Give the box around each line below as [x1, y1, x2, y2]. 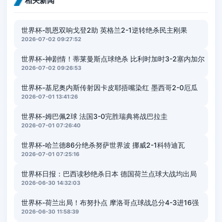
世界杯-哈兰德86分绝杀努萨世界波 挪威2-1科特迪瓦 [21, 141, 185, 150]
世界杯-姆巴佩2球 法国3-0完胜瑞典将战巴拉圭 [21, 112, 167, 121]
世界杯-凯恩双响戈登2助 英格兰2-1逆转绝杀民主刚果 [21, 26, 187, 35]
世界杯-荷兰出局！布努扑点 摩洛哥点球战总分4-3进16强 [21, 198, 199, 207]
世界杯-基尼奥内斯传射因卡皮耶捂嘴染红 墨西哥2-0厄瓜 [21, 83, 198, 92]
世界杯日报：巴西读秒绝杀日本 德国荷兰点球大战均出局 [21, 169, 197, 178]
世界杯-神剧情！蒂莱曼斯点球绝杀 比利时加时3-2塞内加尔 [21, 55, 205, 63]
